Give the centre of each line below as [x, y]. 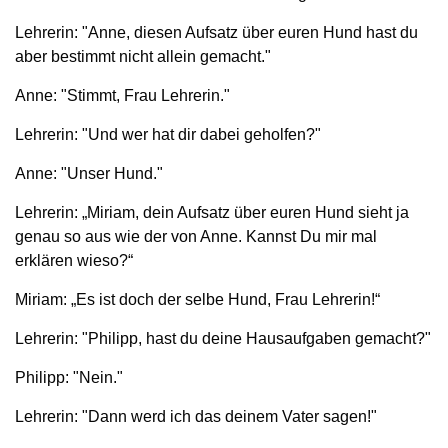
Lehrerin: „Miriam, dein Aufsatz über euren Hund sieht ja [212, 212]
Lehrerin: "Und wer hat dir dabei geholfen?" [168, 134]
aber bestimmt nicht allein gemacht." [143, 56]
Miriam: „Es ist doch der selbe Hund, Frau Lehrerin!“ [197, 299]
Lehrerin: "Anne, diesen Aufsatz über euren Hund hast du [216, 32]
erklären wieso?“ [74, 260]
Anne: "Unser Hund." [89, 173]
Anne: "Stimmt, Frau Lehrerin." [122, 95]
